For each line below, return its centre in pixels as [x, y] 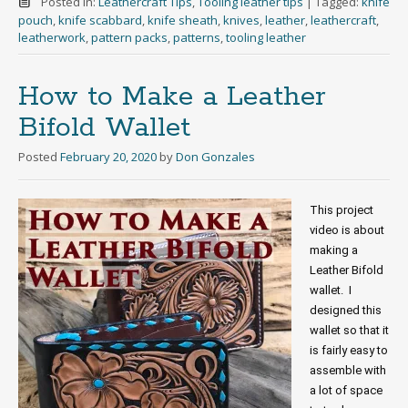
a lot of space [346, 390]
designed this [346, 310]
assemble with [348, 370]
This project [342, 210]
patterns [197, 37]
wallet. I [331, 290]
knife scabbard [100, 20]
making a [334, 250]
